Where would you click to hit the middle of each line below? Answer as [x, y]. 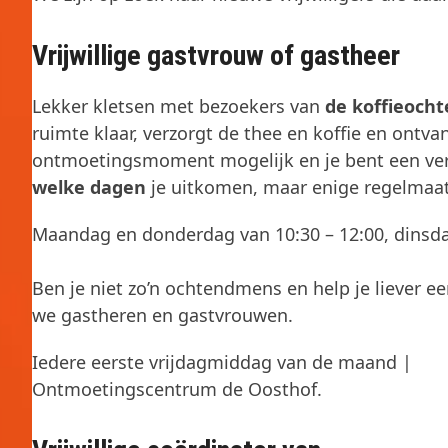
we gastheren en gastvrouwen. [162, 314]
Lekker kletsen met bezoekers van [178, 105]
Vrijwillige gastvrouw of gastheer [216, 55]
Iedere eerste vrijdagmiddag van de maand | [222, 361]
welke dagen [89, 186]
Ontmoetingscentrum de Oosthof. [179, 388]
